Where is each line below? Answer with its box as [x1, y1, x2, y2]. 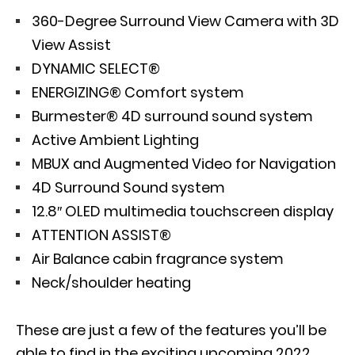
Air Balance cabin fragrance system [32, 249, 284, 269]
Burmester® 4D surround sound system [32, 106, 313, 126]
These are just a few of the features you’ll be [16, 320, 326, 340]
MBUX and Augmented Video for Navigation [32, 154, 336, 174]
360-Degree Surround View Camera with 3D [32, 11, 339, 31]
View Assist [32, 35, 111, 55]
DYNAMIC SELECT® [32, 59, 160, 78]
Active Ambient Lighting [32, 130, 199, 150]
